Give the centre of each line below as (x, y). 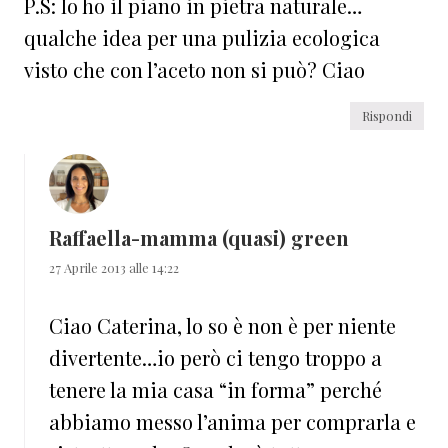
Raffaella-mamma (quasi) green (199, 238)
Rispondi (387, 116)
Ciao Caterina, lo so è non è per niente (222, 326)
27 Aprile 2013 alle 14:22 (114, 268)
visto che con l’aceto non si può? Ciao (194, 70)
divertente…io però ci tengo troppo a (215, 358)
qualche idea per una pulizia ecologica (202, 38)
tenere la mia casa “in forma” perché (215, 390)
